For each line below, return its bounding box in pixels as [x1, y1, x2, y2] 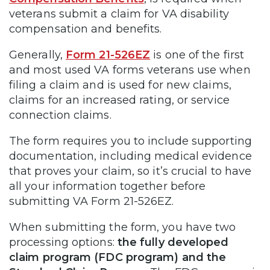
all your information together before [9, 179, 206, 193]
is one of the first [150, 48, 244, 61]
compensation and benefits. [9, 22, 165, 36]
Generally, [9, 48, 66, 61]
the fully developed [117, 235, 229, 249]
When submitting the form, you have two [9, 220, 236, 234]
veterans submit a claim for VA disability [9, 7, 229, 20]
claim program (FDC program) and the [9, 250, 227, 264]
